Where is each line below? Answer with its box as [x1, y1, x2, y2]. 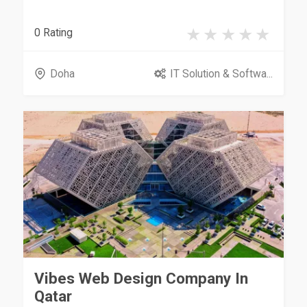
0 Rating [34, 26, 73, 40]
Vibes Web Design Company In [34, 269, 249, 287]
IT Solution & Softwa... [169, 66, 273, 80]
